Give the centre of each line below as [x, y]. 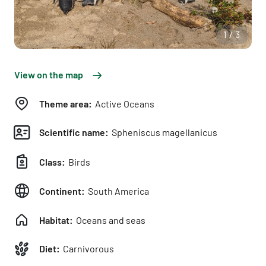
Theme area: [66, 103]
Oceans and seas [110, 220]
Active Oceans [124, 103]
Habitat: [56, 220]
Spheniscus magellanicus [164, 132]
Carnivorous [88, 248]
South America [118, 191]
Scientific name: [74, 132]
